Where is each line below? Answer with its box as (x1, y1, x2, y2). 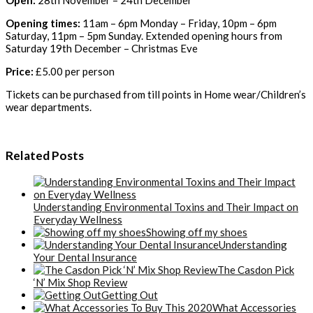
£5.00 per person (36, 64, 115, 78)
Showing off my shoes (146, 225, 247, 238)
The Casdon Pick (217, 263, 294, 276)
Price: (6, 64, 36, 78)
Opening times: (6, 16, 80, 29)
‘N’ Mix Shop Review (34, 275, 127, 289)
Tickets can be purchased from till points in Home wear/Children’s (6, 87, 306, 101)
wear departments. (6, 100, 92, 113)
